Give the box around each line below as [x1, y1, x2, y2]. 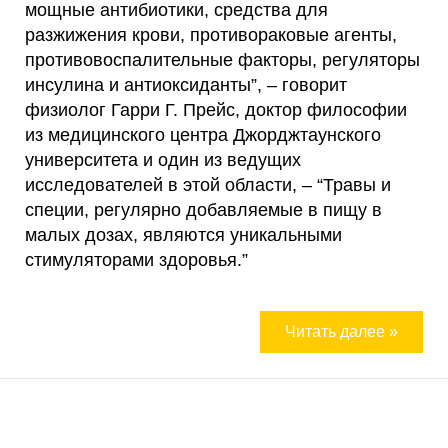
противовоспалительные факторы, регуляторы [25, 50, 420, 70]
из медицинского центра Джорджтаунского [25, 125, 381, 145]
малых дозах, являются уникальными [25, 225, 342, 245]
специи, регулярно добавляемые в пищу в [25, 200, 382, 220]
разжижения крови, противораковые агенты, [25, 25, 397, 45]
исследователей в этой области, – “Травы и [25, 175, 391, 195]
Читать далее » [285, 323, 398, 340]
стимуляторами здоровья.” [25, 250, 248, 270]
